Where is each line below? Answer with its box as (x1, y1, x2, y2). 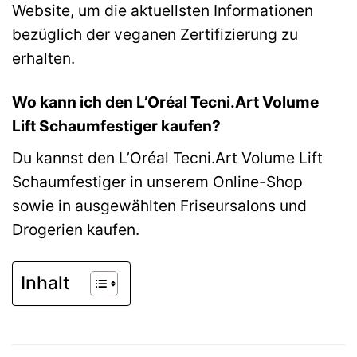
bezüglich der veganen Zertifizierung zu (12, 25, 298, 45)
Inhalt (21, 272, 70, 295)
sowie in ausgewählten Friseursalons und (12, 195, 307, 215)
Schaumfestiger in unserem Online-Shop (12, 171, 303, 191)
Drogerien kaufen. (12, 219, 139, 239)
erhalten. (12, 49, 75, 69)
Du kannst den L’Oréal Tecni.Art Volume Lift (12, 147, 323, 167)
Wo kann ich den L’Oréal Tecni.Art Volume (12, 92, 319, 112)
